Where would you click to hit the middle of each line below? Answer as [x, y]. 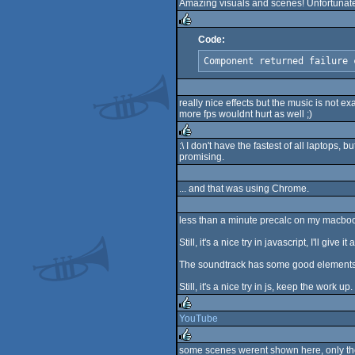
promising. [202, 157]
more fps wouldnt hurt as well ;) [246, 114]
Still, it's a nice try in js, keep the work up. [266, 287]
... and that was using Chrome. [244, 189]
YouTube [198, 319]
